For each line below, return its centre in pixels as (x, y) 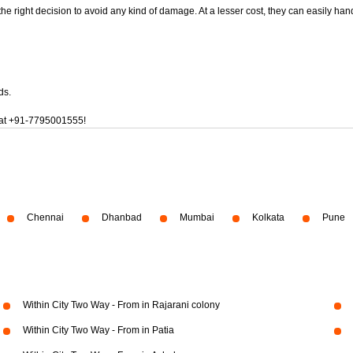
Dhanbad (122, 217)
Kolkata (268, 217)
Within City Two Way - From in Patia (98, 330)
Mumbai (197, 217)
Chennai (45, 217)
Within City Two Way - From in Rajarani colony (121, 305)
